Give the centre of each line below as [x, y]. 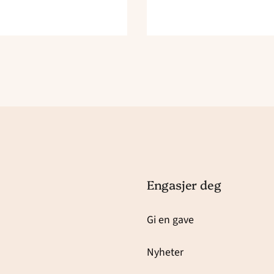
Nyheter [165, 252]
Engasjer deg [184, 184]
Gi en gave [170, 220]
